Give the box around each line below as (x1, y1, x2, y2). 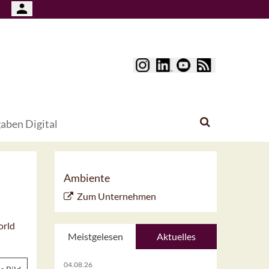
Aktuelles (157, 231, 196, 243)
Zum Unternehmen (77, 190, 156, 202)
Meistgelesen (67, 231, 123, 243)
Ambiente (64, 171, 110, 185)
